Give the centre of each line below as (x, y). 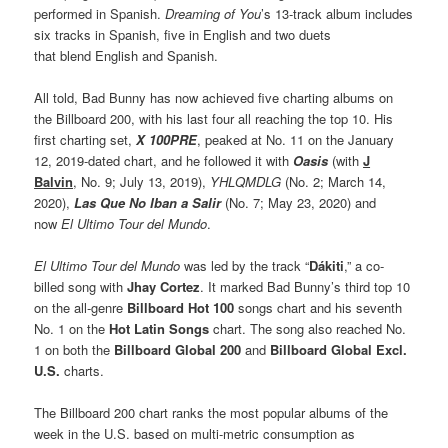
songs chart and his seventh (320, 307)
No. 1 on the (72, 328)
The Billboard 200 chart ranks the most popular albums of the (211, 413)
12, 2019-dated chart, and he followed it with (164, 160)
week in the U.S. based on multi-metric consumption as (195, 434)
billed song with (81, 286)
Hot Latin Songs (159, 328)
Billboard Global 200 (178, 349)
